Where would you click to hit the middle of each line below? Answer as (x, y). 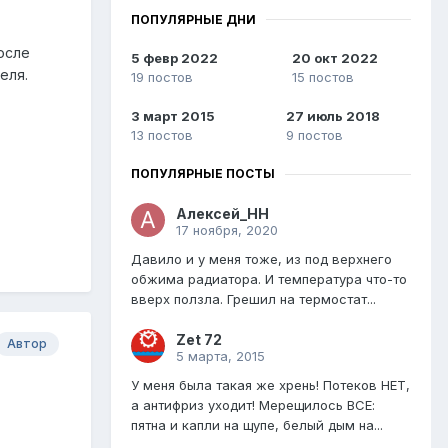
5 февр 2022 (174, 58)
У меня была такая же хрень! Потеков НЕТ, (270, 385)
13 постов (162, 135)
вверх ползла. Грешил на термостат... (253, 299)
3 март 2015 (173, 116)
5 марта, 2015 (220, 356)
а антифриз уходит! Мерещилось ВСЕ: (253, 405)
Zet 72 (199, 340)
